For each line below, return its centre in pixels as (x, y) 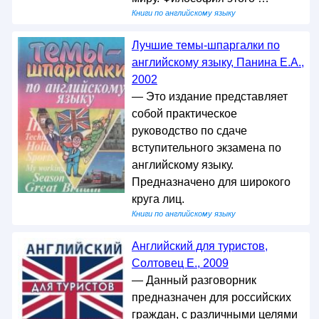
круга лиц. (158, 199)
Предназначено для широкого (211, 182)
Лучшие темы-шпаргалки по (205, 45)
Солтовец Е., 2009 (180, 263)
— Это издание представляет (209, 96)
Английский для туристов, (199, 246)
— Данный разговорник (194, 280)
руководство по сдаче (189, 131)
